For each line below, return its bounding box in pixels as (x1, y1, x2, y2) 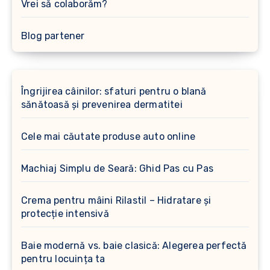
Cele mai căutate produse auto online (21, 130, 196, 142)
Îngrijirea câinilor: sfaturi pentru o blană (21, 85, 207, 97)
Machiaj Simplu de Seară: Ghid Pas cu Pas (21, 162, 213, 174)
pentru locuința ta (21, 253, 105, 265)
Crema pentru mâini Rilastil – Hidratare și (21, 194, 212, 206)
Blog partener (21, 30, 85, 42)
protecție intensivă (21, 207, 109, 219)
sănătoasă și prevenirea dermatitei (21, 98, 183, 110)
